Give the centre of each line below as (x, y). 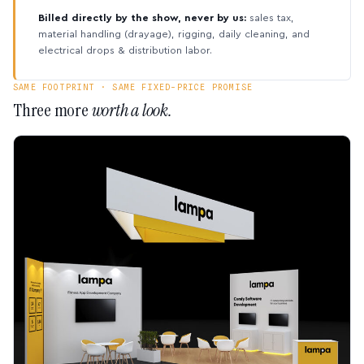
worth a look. (132, 110)
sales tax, (270, 18)
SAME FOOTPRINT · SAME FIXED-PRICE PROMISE (133, 87)
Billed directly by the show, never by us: (142, 18)
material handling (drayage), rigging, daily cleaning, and (174, 34)
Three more (52, 110)
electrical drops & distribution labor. (125, 50)
